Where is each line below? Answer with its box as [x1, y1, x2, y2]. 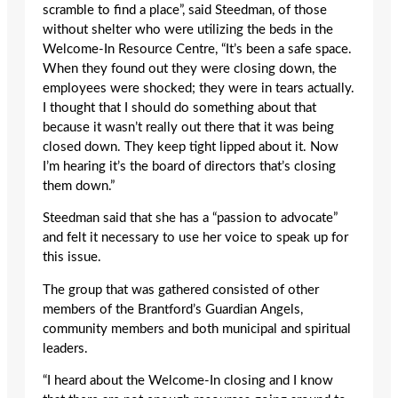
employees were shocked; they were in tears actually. [43, 81, 354, 95]
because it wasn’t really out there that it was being [43, 120, 334, 134]
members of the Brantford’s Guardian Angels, [43, 302, 303, 316]
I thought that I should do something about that [43, 100, 316, 115]
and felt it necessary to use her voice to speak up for [43, 231, 348, 245]
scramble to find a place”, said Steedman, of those [43, 3, 327, 17]
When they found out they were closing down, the [43, 61, 337, 76]
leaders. [43, 341, 92, 355]
